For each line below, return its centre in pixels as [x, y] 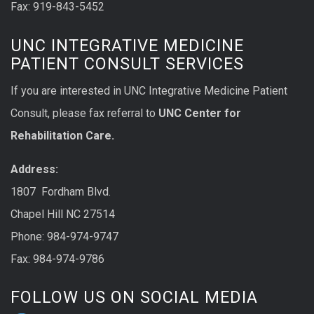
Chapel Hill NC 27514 [63, 214]
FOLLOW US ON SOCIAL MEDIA [134, 298]
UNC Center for [198, 113]
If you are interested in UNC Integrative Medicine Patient [149, 90]
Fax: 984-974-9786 [57, 259]
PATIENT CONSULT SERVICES [127, 63]
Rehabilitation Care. [62, 135]
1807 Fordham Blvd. [61, 191]
